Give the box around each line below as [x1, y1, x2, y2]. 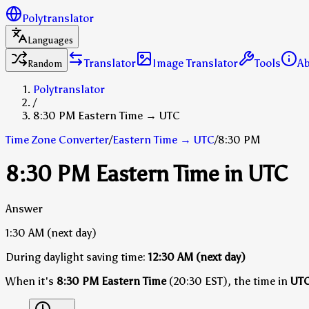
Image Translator [152, 57, 238, 70]
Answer [6, 201, 43, 215]
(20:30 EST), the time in [166, 274, 290, 288]
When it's [6, 274, 57, 288]
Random [28, 58, 62, 70]
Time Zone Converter [6, 133, 109, 146]
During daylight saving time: [6, 250, 146, 263]
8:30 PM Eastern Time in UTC [6, 161, 288, 188]
